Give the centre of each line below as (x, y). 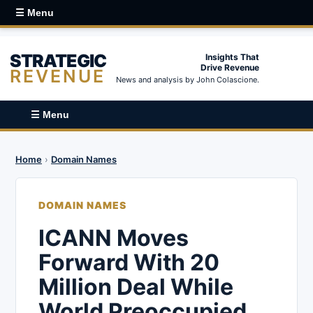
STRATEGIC (58, 60)
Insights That (232, 57)
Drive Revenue (230, 67)
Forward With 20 (129, 262)
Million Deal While (136, 287)
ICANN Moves (114, 238)
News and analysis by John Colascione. (188, 80)
